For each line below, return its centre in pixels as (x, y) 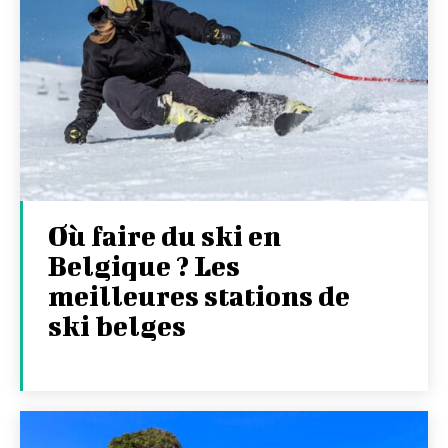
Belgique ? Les (144, 265)
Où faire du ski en (164, 235)
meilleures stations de (199, 295)
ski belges (117, 325)
